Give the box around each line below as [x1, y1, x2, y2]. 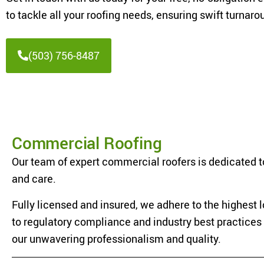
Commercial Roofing [12, 131, 162, 154]
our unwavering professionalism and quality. [12, 231, 221, 246]
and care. [12, 171, 56, 186]
